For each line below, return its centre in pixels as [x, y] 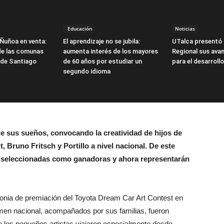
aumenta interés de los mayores [110, 51]
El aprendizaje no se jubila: [101, 41]
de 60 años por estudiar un [102, 61]
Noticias [185, 28]
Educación [79, 28]
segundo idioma [87, 71]
